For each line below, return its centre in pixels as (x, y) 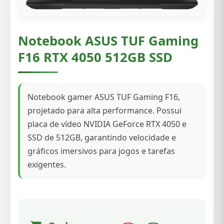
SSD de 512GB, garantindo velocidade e (102, 138)
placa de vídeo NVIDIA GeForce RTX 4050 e (107, 124)
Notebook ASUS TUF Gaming (108, 41)
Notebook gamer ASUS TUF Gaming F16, (104, 97)
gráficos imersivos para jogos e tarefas (101, 151)
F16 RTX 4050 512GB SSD (95, 57)
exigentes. (47, 165)
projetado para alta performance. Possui (104, 111)
